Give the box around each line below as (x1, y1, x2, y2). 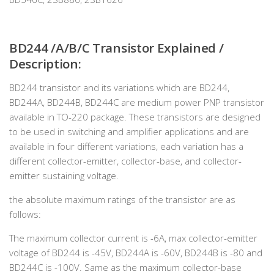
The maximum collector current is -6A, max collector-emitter (9, 232, 257, 244)
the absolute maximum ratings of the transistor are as (9, 193, 235, 206)
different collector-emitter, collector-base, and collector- (9, 155, 242, 167)
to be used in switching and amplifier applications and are (9, 125, 249, 138)
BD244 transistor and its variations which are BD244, (9, 81, 229, 94)
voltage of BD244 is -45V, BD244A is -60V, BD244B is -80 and (9, 246, 262, 259)
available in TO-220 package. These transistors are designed (9, 111, 261, 123)
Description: (9, 55, 81, 72)
